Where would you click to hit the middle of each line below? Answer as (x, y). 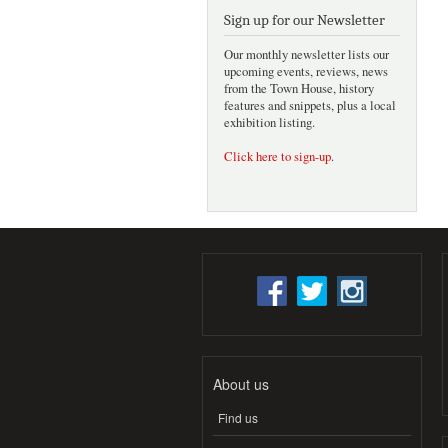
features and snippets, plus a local (310, 106)
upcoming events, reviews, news (306, 72)
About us (241, 383)
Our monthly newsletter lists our (306, 55)
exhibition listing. (269, 123)
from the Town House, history (299, 89)
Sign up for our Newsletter (304, 21)
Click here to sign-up (277, 157)
